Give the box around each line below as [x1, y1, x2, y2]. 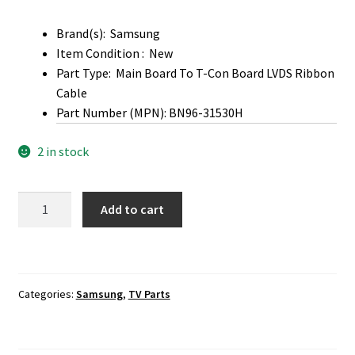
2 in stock [37, 143, 90, 159]
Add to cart [101, 201, 165, 218]
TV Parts [128, 287, 170, 302]
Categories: [17, 287, 76, 302]
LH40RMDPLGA [17, 212, 100, 229]
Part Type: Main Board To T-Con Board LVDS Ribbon [55, 65, 334, 82]
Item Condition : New [55, 45, 173, 62]
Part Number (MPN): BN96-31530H [55, 105, 243, 121]
